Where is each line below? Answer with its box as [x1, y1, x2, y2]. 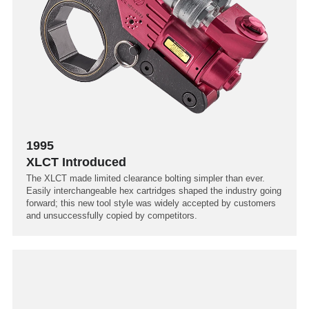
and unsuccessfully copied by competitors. [26, 210, 197, 221]
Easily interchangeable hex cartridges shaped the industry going [26, 186, 281, 196]
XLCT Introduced [26, 155, 126, 169]
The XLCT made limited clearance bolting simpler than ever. [26, 173, 265, 183]
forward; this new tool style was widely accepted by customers [26, 198, 276, 208]
